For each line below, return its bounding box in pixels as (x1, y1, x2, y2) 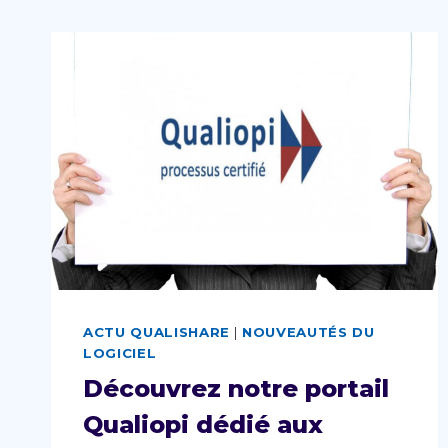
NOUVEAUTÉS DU (241, 324, 375, 341)
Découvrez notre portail (83, 373, 389, 403)
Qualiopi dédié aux (83, 409, 323, 439)
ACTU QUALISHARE (83, 324, 230, 341)
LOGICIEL (83, 345, 157, 362)
